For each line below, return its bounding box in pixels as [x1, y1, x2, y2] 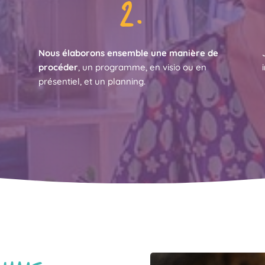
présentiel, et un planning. [38, 76, 146, 88]
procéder [38, 62, 78, 73]
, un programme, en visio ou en [77, 62, 206, 73]
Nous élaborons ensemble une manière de [38, 47, 218, 59]
